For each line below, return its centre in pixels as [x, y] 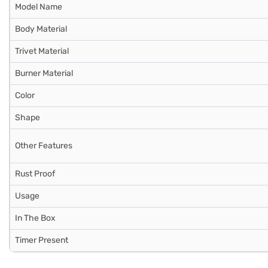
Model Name [39, 7]
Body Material [41, 29]
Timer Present [42, 240]
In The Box [35, 218]
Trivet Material [42, 51]
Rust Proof [35, 174]
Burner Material [44, 73]
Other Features [44, 146]
